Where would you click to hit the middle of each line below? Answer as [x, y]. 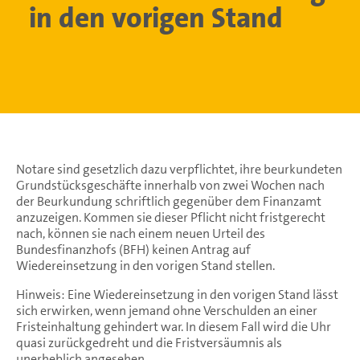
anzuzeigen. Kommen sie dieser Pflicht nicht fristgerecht [171, 217]
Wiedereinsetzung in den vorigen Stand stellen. [145, 265]
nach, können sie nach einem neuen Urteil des [141, 233]
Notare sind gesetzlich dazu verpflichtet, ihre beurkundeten [179, 169]
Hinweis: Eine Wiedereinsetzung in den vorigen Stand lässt [177, 294]
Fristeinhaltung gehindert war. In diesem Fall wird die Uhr [174, 326]
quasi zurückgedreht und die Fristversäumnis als [149, 342]
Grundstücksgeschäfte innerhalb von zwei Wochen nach [170, 185]
